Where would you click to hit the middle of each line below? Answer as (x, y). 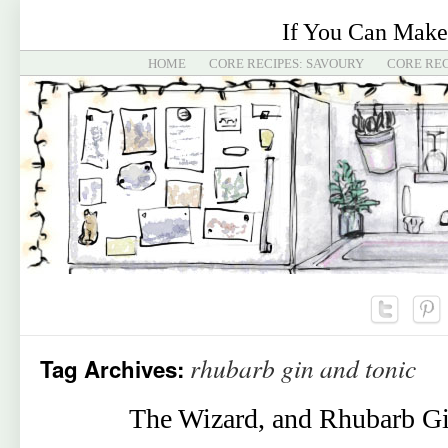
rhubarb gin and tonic (303, 368)
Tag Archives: (115, 369)
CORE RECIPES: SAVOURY (286, 63)
